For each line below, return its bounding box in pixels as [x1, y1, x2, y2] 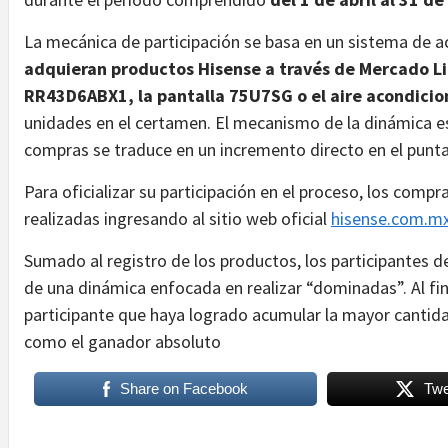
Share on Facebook [120, 379, 248, 397]
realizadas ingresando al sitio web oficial [24, 206, 331, 230]
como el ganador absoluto [24, 329, 221, 353]
